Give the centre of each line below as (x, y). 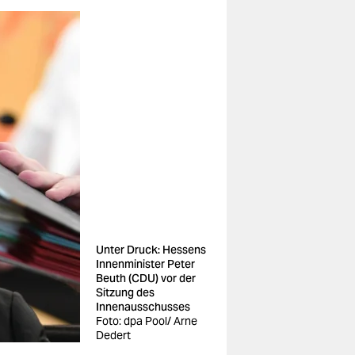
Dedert (113, 335)
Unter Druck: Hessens (151, 250)
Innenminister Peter (145, 264)
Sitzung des (125, 292)
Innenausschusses (143, 307)
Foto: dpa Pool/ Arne (147, 321)
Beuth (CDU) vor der (146, 278)
